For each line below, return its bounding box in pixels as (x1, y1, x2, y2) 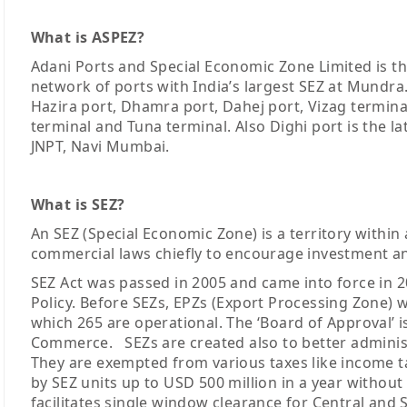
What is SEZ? (30, 194, 125, 215)
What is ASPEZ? (30, 27, 145, 48)
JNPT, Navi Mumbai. (30, 136, 170, 157)
